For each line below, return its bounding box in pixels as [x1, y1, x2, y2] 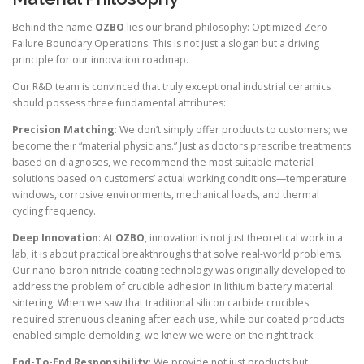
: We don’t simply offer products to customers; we [115, 123, 348, 136]
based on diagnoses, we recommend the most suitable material [12, 155, 314, 169]
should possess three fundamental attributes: [12, 95, 226, 110]
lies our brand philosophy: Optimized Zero [124, 19, 327, 34]
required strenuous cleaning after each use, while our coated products [12, 312, 344, 327]
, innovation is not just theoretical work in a [145, 231, 343, 245]
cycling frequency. [12, 204, 96, 218]
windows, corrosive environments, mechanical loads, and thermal [12, 188, 319, 201]
